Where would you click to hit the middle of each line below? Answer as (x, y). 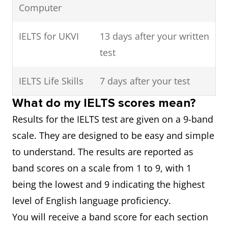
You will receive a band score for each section (110, 217)
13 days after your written (154, 36)
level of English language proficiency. (92, 201)
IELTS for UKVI (49, 36)
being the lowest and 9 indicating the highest (108, 184)
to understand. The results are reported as (103, 152)
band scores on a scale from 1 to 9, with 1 (102, 168)
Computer (40, 8)
